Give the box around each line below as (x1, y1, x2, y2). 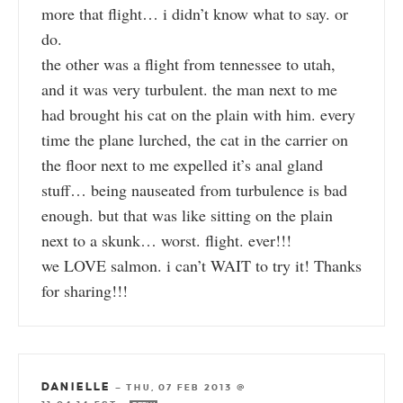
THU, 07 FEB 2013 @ (126, 382, 246, 393)
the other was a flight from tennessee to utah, (41, 53, 336, 76)
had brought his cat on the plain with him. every (41, 103, 355, 126)
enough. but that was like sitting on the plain (41, 204, 333, 227)
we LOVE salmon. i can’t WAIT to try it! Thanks (41, 255, 362, 277)
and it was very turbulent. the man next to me (41, 78, 337, 101)
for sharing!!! (41, 280, 128, 302)
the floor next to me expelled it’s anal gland (41, 154, 323, 176)
